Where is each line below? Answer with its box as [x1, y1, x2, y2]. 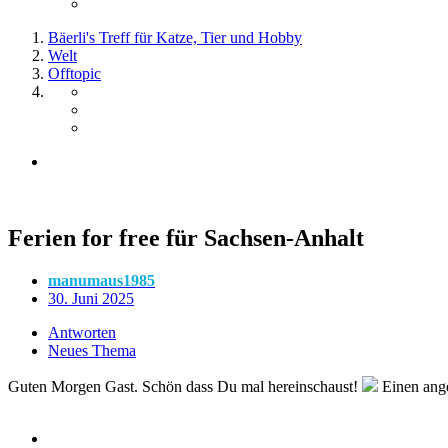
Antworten [48, 323, 116, 341]
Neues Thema [48, 341, 136, 359]
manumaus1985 [48, 271, 155, 289]
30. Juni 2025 [48, 289, 134, 307]
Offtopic [48, 65, 101, 82]
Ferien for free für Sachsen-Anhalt [8, 224, 364, 251]
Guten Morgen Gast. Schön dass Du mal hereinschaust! [8, 377, 362, 395]
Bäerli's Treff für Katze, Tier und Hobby [48, 29, 302, 46]
